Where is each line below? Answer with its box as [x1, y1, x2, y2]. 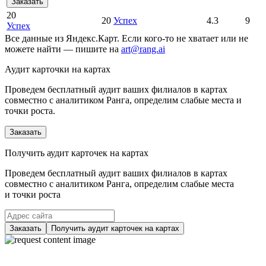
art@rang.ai [121, 44, 165, 55]
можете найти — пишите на [5, 44, 121, 55]
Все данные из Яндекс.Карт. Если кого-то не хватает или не [5, 33, 248, 44]
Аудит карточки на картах [5, 64, 110, 75]
